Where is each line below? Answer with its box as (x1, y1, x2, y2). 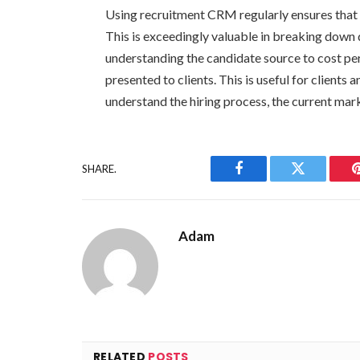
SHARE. (82, 162, 117, 175)
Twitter (297, 173, 339, 188)
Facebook (237, 173, 294, 188)
